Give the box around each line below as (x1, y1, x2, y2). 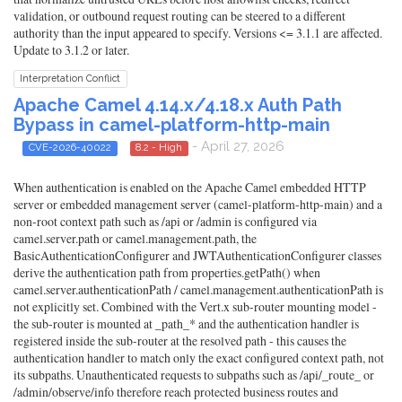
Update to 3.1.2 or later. (13, 41, 129, 59)
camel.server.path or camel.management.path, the (13, 229, 257, 247)
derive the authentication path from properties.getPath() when (13, 263, 320, 281)
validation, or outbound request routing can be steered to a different (13, 7, 345, 25)
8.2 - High (135, 141, 183, 154)
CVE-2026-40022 (28, 141, 111, 154)
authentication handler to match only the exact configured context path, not (13, 348, 384, 366)
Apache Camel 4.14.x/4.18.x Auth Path (13, 94, 342, 117)
